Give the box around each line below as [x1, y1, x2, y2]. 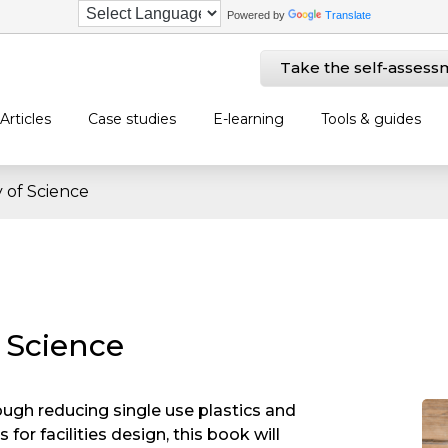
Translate [324, 9, 371, 21]
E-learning [212, 109, 284, 128]
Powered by [220, 9, 288, 21]
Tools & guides [320, 109, 421, 128]
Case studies [87, 109, 176, 128]
